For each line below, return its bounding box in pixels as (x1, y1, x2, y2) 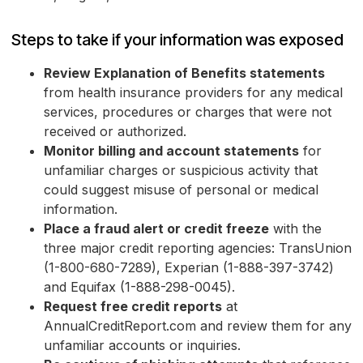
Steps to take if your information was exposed (11, 30, 344, 50)
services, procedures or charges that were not (44, 104, 331, 121)
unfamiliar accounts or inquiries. (44, 337, 241, 354)
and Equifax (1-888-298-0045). (44, 279, 235, 296)
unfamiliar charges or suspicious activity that (44, 162, 318, 179)
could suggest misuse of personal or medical (44, 181, 318, 199)
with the (269, 220, 322, 237)
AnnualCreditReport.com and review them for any (44, 318, 352, 335)
